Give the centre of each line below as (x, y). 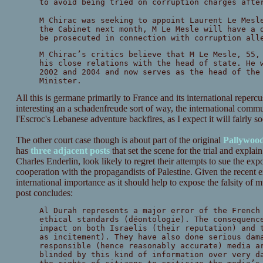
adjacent (70, 151)
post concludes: (44, 193)
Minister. (60, 81)
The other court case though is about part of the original (119, 140)
